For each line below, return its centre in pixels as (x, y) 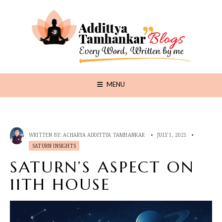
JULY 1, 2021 (172, 135)
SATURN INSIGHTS (54, 145)
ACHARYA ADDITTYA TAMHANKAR (104, 135)
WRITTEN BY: (46, 135)
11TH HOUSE (60, 184)
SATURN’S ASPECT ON (102, 167)
